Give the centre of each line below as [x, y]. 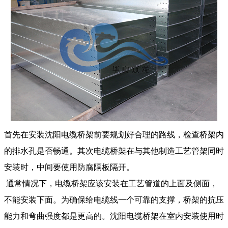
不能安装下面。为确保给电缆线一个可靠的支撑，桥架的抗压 [114, 200]
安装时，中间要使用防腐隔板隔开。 [69, 167]
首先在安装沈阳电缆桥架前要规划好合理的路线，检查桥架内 [114, 135]
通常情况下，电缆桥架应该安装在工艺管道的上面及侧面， [111, 184]
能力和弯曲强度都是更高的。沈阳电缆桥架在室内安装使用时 [114, 216]
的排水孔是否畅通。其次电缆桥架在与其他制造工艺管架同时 [114, 151]
